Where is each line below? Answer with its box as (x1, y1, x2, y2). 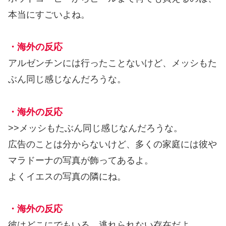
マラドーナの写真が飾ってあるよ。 (8, 155, 153, 165)
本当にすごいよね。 (8, 9, 90, 20)
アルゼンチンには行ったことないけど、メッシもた (8, 58, 217, 69)
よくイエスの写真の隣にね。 (8, 171, 126, 182)
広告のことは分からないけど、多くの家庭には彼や (8, 139, 217, 149)
